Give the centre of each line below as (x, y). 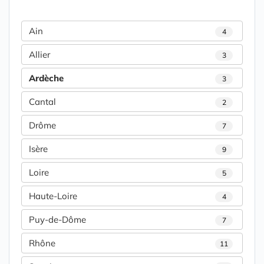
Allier (39, 55)
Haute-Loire (53, 196)
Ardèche (46, 78)
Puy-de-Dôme (57, 220)
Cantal (42, 102)
